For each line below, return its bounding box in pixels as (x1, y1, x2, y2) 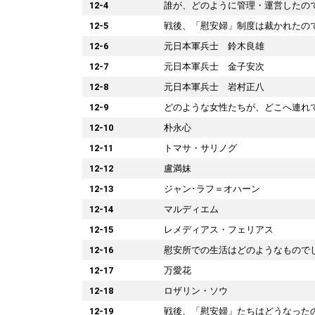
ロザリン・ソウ (164, 285, 228, 296)
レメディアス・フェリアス (164, 224, 274, 235)
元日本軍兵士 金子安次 (164, 60, 264, 72)
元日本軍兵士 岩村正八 (164, 81, 264, 92)
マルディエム (164, 203, 219, 214)
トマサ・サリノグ (164, 142, 237, 153)
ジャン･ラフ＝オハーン (164, 183, 260, 194)
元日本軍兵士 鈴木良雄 (164, 40, 264, 51)
